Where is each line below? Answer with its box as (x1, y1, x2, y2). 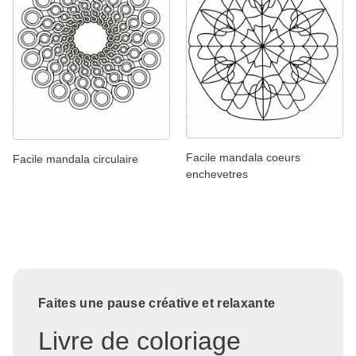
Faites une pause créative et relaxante (38, 296, 276, 311)
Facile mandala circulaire (13, 153, 138, 166)
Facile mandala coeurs (186, 151, 300, 164)
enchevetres (186, 168, 248, 181)
